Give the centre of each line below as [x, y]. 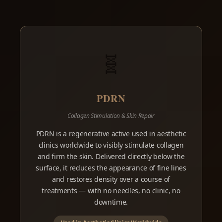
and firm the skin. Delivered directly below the [111, 156]
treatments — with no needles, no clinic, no [111, 191]
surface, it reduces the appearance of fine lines [111, 168]
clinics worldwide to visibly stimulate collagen [111, 145]
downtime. [111, 202]
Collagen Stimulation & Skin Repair [111, 116]
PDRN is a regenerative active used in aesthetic [111, 134]
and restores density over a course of [111, 179]
